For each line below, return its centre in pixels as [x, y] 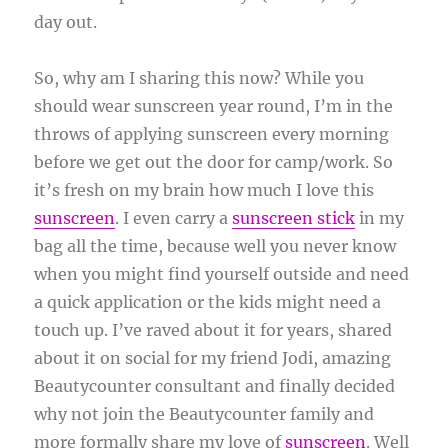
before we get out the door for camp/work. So [214, 162]
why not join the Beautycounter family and [204, 414]
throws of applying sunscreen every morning [212, 134]
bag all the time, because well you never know [215, 246]
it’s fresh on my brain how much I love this [204, 190]
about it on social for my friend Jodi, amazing [213, 358]
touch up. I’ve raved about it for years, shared [213, 330]
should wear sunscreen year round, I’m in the [214, 106]
